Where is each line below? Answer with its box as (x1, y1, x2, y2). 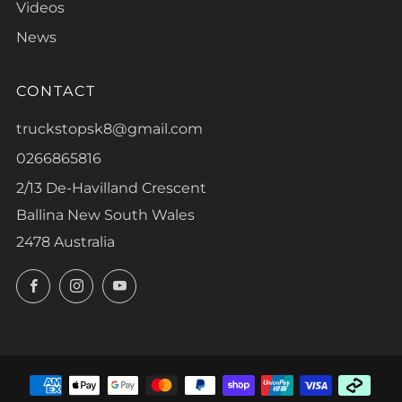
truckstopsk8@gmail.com (16, 119, 203, 137)
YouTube (135, 272, 194, 290)
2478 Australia (16, 232, 115, 250)
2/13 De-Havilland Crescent (16, 179, 206, 197)
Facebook (48, 272, 114, 290)
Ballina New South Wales (16, 205, 195, 223)
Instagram (92, 272, 161, 290)
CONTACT (16, 82, 96, 100)
